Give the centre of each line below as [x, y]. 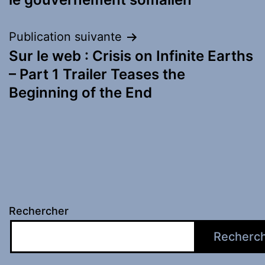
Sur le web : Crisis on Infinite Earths [131, 56]
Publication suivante [65, 37]
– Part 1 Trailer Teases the [97, 75]
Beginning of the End [80, 93]
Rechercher [39, 211]
